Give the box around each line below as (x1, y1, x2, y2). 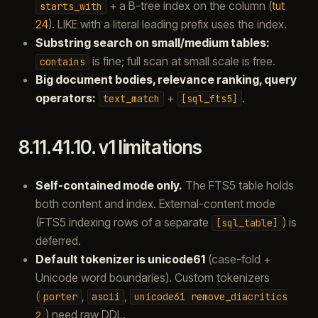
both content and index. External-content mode (35, 196, 275, 211)
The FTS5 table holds (182, 177, 294, 192)
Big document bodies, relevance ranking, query (35, 72, 297, 87)
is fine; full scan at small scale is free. (89, 53, 275, 68)
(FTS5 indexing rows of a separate (35, 214, 212, 229)
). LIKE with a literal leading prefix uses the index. (48, 16, 287, 31)
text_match (102, 92, 160, 105)
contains (39, 55, 85, 68)
